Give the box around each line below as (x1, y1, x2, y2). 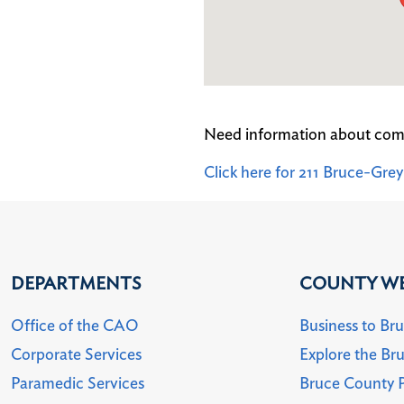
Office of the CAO (11, 317, 140, 335)
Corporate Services (11, 346, 142, 363)
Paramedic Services (11, 375, 145, 392)
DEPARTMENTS (11, 274, 142, 293)
